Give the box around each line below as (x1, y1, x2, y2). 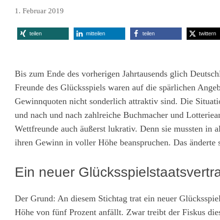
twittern (199, 30, 216, 36)
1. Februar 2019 (15, 6, 64, 15)
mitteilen (86, 30, 105, 36)
